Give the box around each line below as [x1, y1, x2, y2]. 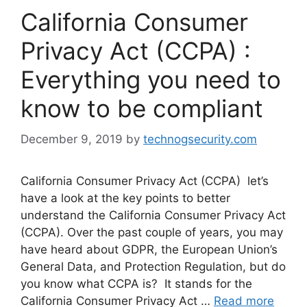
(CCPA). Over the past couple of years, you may [21, 225, 283, 239]
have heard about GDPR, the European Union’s [21, 242, 278, 256]
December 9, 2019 [21, 132, 123, 146]
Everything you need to [21, 65, 281, 95]
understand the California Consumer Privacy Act [21, 208, 286, 222]
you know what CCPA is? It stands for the [21, 276, 252, 291]
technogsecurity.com [143, 132, 257, 146]
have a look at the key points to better [21, 191, 230, 205]
